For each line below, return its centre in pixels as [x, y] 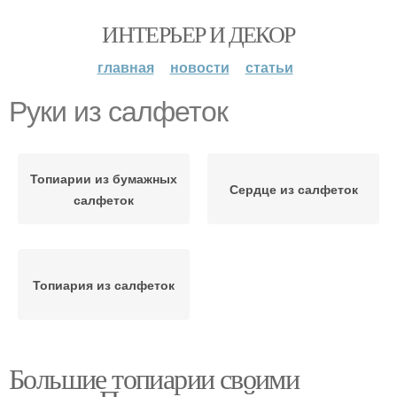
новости [199, 67]
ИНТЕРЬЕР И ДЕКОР [198, 34]
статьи [269, 67]
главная [125, 67]
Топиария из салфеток [104, 284]
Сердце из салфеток [293, 189]
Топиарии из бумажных [104, 178]
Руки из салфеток [118, 112]
